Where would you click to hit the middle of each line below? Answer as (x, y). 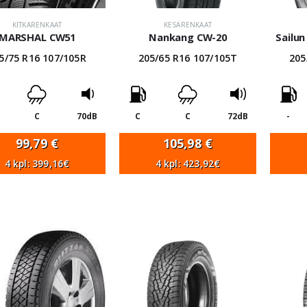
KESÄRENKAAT (188, 25)
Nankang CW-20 (188, 37)
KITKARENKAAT (37, 25)
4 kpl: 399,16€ (37, 164)
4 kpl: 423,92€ (188, 164)
